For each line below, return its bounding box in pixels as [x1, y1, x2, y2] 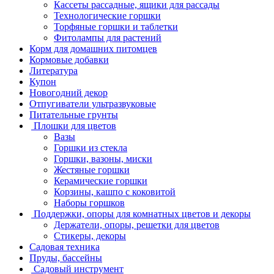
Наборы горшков [54, 197, 125, 208]
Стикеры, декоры [54, 230, 126, 241]
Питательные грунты [29, 109, 118, 120]
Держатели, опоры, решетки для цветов [54, 219, 220, 230]
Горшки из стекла [54, 142, 127, 153]
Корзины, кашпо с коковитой [54, 186, 176, 197]
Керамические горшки [54, 175, 147, 186]
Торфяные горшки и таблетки [54, 21, 178, 32]
